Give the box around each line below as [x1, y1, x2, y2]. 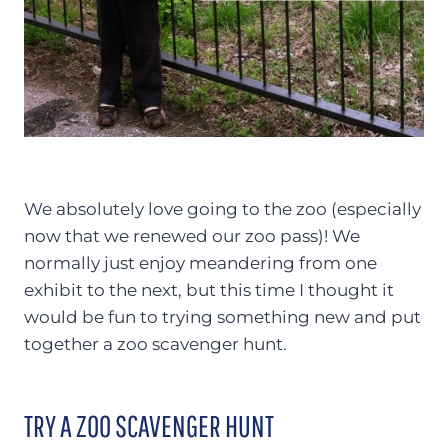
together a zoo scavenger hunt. [24, 334, 287, 355]
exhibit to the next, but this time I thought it [24, 280, 394, 301]
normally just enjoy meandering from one [24, 253, 377, 274]
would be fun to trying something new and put [24, 307, 421, 328]
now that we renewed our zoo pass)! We [24, 226, 360, 247]
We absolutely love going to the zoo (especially [24, 199, 421, 220]
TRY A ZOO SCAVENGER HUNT [24, 408, 274, 444]
